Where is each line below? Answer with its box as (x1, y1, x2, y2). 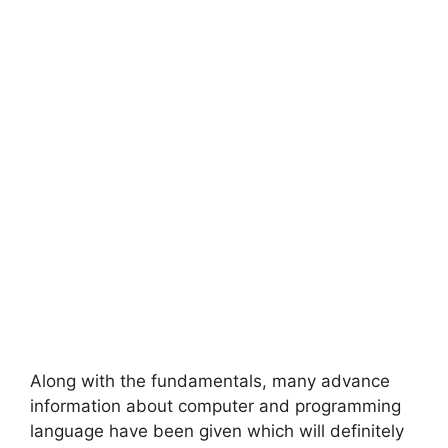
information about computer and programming (30, 396, 401, 417)
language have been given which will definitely (30, 421, 404, 442)
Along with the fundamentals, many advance (30, 371, 390, 392)
